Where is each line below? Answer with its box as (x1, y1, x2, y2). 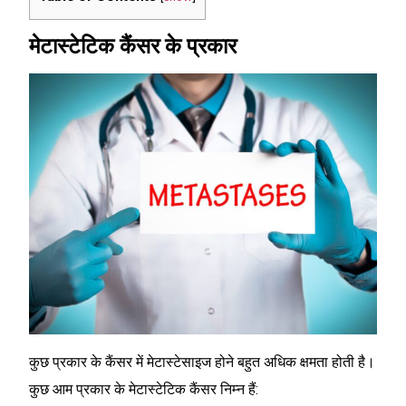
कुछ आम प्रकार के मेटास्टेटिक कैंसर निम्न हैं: (29, 381, 258, 399)
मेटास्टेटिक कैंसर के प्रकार (29, 34, 237, 60)
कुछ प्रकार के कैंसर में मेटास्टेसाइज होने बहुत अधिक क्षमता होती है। (29, 353, 375, 372)
